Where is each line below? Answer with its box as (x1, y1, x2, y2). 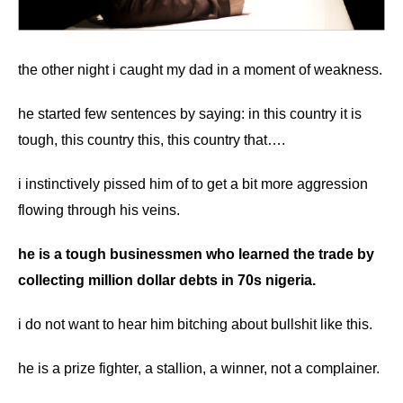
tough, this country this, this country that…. (18, 132, 285, 148)
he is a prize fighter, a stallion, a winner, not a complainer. (18, 361, 380, 376)
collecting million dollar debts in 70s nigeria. (18, 273, 316, 288)
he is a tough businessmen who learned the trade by (18, 246, 374, 262)
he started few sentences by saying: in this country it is (18, 106, 362, 121)
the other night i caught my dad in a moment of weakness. (18, 62, 382, 77)
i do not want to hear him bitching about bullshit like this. (18, 317, 372, 332)
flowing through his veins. (18, 202, 180, 218)
